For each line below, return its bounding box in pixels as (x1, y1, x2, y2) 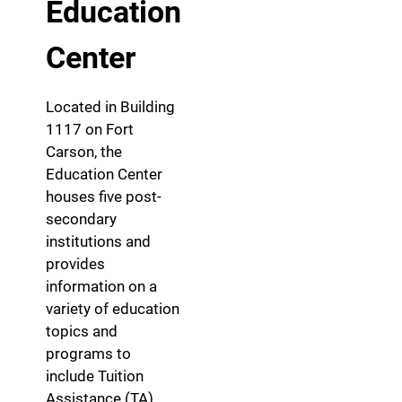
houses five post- (46, 188, 162, 205)
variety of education (46, 300, 179, 318)
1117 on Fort (46, 120, 134, 138)
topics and (46, 322, 118, 340)
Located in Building (46, 98, 175, 116)
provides (46, 255, 105, 273)
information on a (46, 277, 157, 295)
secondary (46, 210, 117, 228)
